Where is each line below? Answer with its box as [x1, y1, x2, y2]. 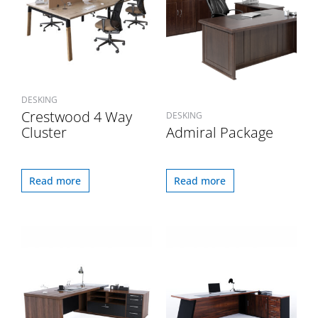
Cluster [21, 123, 67, 143]
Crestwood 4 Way [21, 107, 132, 127]
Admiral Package [166, 123, 273, 143]
